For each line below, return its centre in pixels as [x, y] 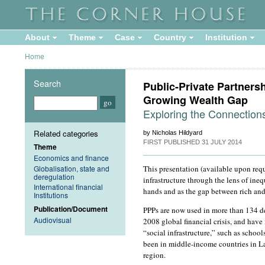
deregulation [54, 176]
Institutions [51, 195]
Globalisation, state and [72, 168]
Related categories [66, 133]
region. [154, 255]
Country [170, 38]
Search [47, 83]
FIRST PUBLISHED [172, 142]
